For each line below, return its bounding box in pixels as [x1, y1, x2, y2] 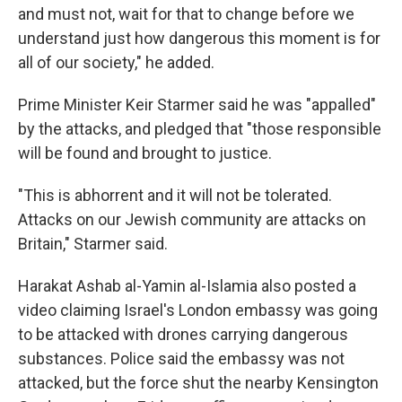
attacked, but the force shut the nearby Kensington [18, 373, 379, 392]
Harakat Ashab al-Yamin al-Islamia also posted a [18, 276, 356, 295]
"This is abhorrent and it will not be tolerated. [18, 186, 332, 205]
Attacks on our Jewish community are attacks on [18, 210, 366, 229]
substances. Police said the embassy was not [18, 349, 345, 368]
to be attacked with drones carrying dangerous [18, 325, 348, 344]
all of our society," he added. [18, 53, 214, 72]
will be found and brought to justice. [18, 144, 272, 162]
